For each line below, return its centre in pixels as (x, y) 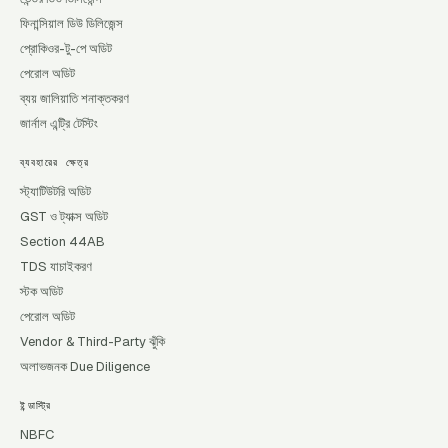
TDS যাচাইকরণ (56, 266)
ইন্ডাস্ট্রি (36, 405)
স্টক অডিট (41, 291)
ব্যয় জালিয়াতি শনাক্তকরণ (74, 98)
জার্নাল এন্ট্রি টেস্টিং (59, 123)
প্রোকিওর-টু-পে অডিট (66, 48)
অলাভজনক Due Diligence (85, 366)
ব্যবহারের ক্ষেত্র (54, 162)
